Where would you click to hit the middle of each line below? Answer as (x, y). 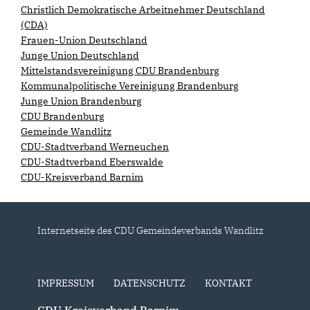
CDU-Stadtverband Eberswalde (92, 162)
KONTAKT (228, 283)
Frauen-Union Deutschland (84, 40)
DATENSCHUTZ (149, 283)
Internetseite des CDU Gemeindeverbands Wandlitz (150, 231)
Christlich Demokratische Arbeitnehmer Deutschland (143, 10)
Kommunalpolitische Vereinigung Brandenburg (130, 86)
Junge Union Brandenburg (81, 101)
